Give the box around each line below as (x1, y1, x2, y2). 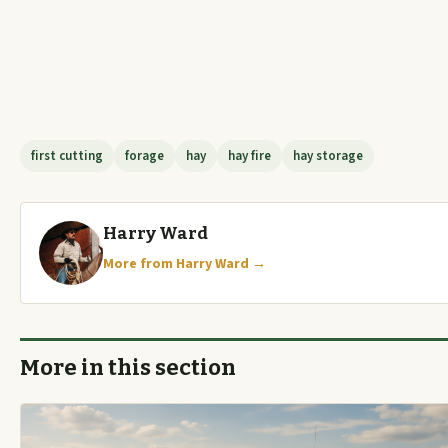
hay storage (293, 147, 363, 166)
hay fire (228, 147, 271, 166)
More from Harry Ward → (103, 254, 266, 275)
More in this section (20, 354, 236, 382)
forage (125, 147, 164, 166)
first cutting (31, 147, 103, 166)
